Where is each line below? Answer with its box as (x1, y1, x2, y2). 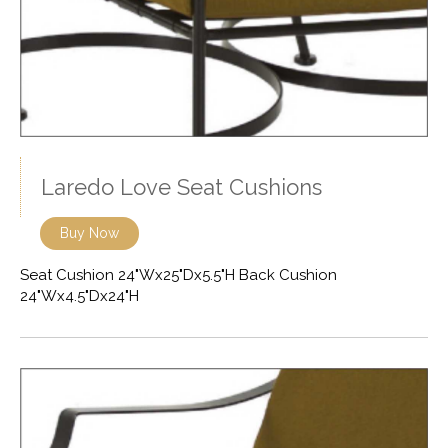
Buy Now (60, 225, 119, 242)
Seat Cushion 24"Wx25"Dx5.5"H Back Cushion (20, 266, 337, 285)
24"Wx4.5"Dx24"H (20, 287, 139, 306)
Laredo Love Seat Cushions (41, 174, 322, 201)
